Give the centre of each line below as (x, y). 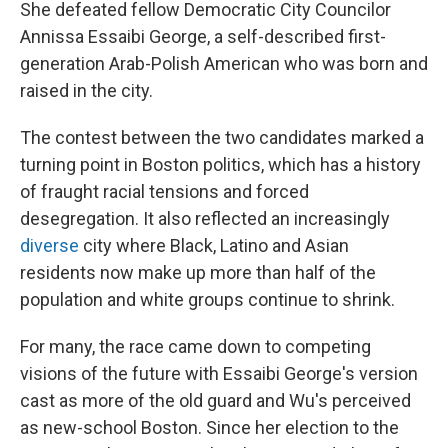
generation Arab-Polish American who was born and (224, 64)
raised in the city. (86, 91)
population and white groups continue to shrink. (207, 300)
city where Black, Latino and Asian (216, 246)
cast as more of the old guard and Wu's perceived (215, 401)
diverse (51, 246)
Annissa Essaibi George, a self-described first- (203, 37)
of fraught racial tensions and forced (164, 192)
